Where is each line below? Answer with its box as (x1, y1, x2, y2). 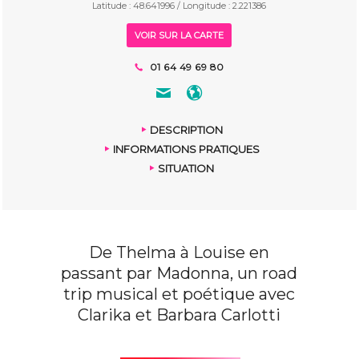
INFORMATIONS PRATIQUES (112, 142, 260, 155)
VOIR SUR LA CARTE (135, 29, 224, 41)
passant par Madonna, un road (61, 263, 298, 283)
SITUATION (158, 161, 215, 175)
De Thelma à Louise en (89, 242, 270, 262)
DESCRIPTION (149, 123, 223, 136)
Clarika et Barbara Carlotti (78, 305, 281, 325)
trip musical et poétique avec (63, 284, 296, 304)
